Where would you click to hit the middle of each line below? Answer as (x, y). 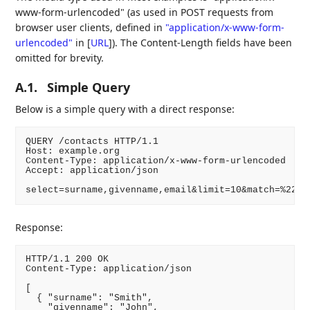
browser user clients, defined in (91, 28)
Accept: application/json (92, 170)
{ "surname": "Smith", (89, 298)
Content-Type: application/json (108, 269)
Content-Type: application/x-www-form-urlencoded (155, 161)
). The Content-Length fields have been (202, 43)
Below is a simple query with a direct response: (125, 109)
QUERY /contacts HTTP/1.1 (92, 141)
